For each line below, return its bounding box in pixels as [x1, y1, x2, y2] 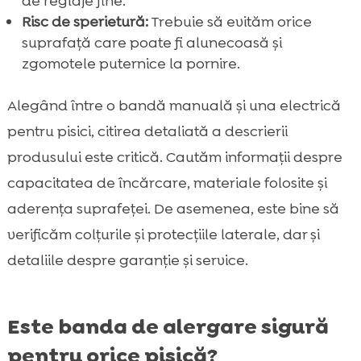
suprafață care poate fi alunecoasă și [21, 32, 282, 52]
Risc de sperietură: [21, 11, 148, 31]
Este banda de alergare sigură [6, 312, 329, 340]
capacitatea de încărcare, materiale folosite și [6, 172, 327, 193]
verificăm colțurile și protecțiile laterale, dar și [6, 224, 320, 244]
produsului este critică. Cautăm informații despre [6, 147, 342, 167]
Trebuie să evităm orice [147, 11, 312, 31]
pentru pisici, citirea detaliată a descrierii [6, 121, 288, 141]
